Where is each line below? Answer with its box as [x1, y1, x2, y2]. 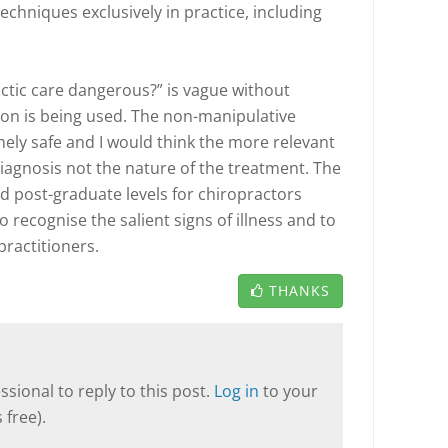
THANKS [269, 281, 330, 300]
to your [263, 380, 318, 402]
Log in [214, 380, 263, 402]
